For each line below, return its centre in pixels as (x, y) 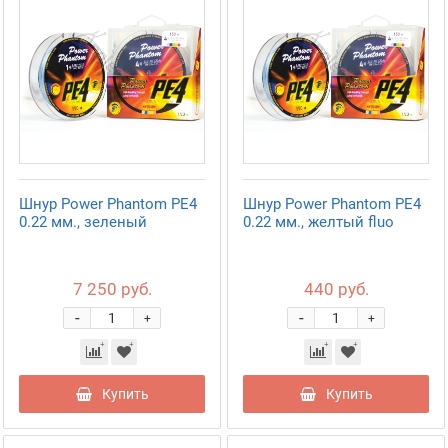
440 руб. (336, 289)
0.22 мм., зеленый (83, 222)
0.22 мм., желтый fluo (318, 222)
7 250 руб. (112, 289)
